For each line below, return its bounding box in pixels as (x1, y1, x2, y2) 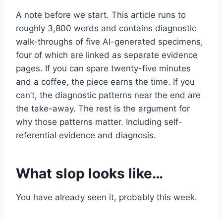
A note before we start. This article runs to (16, 10, 186, 20)
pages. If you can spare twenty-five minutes (16, 63, 191, 74)
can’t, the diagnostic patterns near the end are (16, 90, 201, 101)
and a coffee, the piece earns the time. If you (16, 77, 195, 87)
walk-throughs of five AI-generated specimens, (16, 37, 203, 47)
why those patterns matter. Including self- (16, 117, 182, 127)
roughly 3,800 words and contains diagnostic (16, 23, 196, 34)
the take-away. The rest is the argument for (16, 104, 190, 114)
